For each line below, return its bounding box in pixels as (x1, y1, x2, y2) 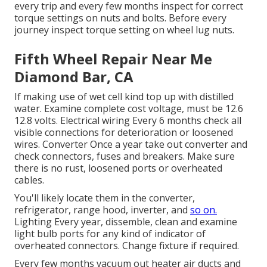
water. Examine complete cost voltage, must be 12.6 (14, 101, 243, 115)
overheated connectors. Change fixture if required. (14, 238, 239, 252)
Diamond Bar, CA (14, 66, 133, 86)
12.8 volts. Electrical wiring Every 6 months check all (14, 113, 241, 127)
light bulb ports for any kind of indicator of (14, 226, 206, 240)
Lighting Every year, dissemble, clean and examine (14, 215, 237, 228)
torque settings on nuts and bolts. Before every (14, 11, 226, 24)
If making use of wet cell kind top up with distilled (14, 89, 234, 103)
